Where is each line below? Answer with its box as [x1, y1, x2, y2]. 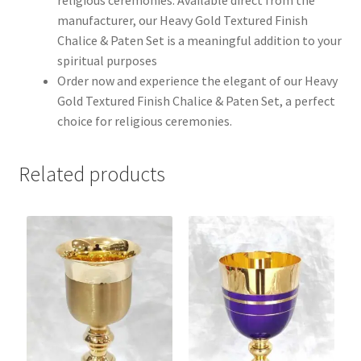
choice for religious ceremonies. [56, 112, 232, 129]
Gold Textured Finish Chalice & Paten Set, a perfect [56, 92, 335, 109]
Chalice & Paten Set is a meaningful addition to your [56, 31, 342, 48]
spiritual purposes [56, 52, 157, 68]
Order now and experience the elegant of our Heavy [56, 72, 338, 89]
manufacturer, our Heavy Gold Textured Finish [56, 11, 308, 28]
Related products [18, 161, 165, 188]
